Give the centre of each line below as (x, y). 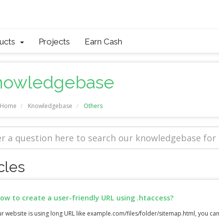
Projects (54, 42)
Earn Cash (103, 42)
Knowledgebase (50, 106)
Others (92, 106)
